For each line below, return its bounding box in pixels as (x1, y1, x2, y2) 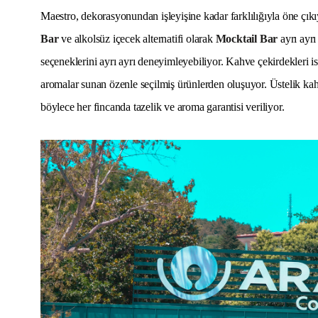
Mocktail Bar (215, 33, 278, 45)
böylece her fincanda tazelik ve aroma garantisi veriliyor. (40, 101, 285, 114)
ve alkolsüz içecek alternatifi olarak (58, 33, 216, 45)
